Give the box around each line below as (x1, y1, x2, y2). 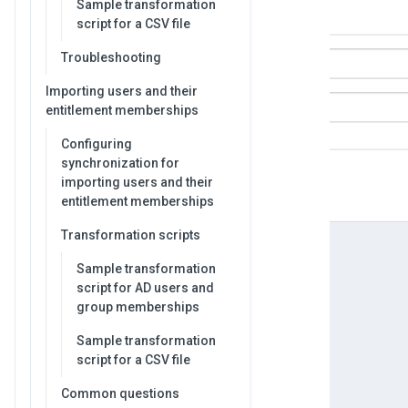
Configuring (61, 137, 132, 151)
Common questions (61, 386, 179, 401)
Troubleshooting (61, 50, 161, 65)
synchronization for (61, 156, 179, 170)
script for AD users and (76, 280, 214, 295)
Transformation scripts (61, 228, 200, 242)
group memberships (76, 300, 199, 314)
